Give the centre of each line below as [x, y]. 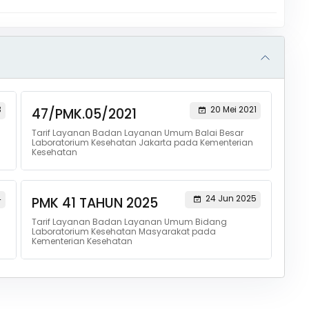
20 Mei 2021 [233, 109]
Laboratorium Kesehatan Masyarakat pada [123, 231]
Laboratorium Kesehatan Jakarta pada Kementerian [142, 142]
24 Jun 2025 [231, 198]
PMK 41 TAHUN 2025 [94, 203]
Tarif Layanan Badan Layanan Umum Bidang [129, 222]
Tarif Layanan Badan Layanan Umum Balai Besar [137, 133]
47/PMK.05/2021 [84, 114]
